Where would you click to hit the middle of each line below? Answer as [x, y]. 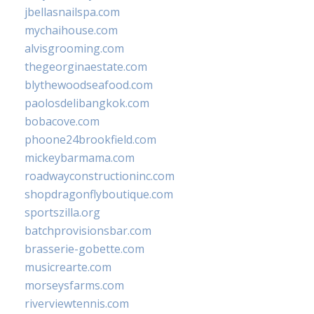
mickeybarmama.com [80, 158]
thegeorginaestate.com [86, 67]
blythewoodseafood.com [89, 85]
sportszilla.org [62, 213]
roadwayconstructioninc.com [100, 176]
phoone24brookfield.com [90, 140]
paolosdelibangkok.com [87, 103]
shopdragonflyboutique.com [99, 194]
